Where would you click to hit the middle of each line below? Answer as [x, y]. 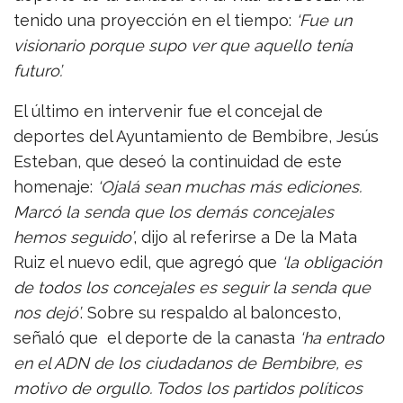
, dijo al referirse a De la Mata [245, 237]
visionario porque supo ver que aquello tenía [183, 45]
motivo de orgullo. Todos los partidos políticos [188, 388]
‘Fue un [324, 20]
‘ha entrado [342, 337]
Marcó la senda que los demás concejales [174, 211]
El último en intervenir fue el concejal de [168, 111]
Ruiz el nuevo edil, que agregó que [148, 262]
